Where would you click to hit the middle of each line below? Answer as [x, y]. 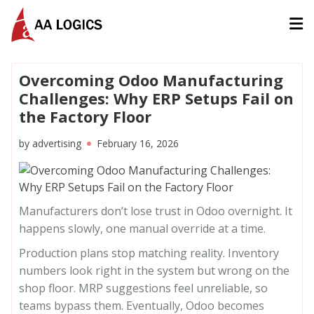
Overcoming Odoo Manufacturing [151, 80]
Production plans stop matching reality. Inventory [149, 253]
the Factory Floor [85, 116]
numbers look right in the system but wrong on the [154, 271]
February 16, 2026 [138, 143]
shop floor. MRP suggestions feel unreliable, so [143, 288]
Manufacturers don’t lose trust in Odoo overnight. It [156, 211]
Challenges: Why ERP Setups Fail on [156, 98]
